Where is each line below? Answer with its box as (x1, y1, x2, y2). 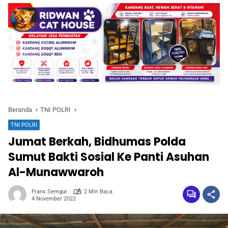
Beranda (8, 106, 32, 114)
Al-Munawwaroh (8, 164, 104, 181)
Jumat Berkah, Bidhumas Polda (8, 134, 186, 150)
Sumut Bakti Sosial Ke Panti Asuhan (8, 149, 209, 165)
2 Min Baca (84, 188, 112, 195)
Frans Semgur (32, 188, 67, 195)
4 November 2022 (32, 195, 76, 202)
